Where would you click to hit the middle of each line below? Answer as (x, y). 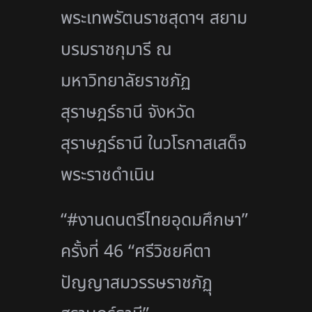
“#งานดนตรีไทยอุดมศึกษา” (155, 220)
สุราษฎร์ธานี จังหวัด (128, 112)
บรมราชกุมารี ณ (117, 49)
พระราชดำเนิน (108, 174)
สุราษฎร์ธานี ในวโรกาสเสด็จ (154, 143)
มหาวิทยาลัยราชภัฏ (126, 80)
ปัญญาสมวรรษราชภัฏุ (137, 282)
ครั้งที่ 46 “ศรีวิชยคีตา (136, 251)
